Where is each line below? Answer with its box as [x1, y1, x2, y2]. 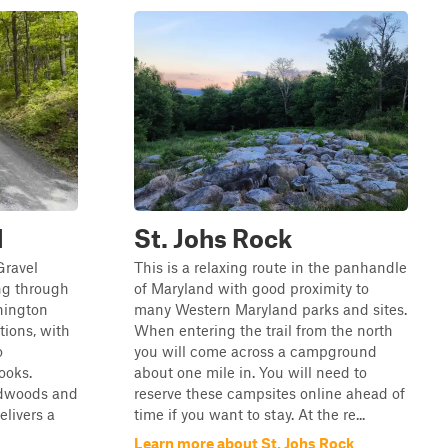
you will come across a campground [134, 342, 377, 360]
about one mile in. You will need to [134, 363, 367, 381]
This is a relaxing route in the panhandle [134, 258, 407, 276]
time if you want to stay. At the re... [134, 405, 365, 423]
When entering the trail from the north [134, 321, 393, 339]
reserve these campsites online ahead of [134, 384, 405, 402]
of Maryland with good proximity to [134, 279, 369, 297]
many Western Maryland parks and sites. [134, 300, 407, 318]
